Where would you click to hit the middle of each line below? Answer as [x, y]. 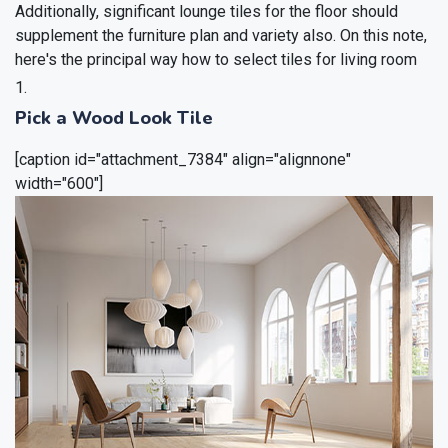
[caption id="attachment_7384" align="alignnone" [183, 160]
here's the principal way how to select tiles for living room [216, 60]
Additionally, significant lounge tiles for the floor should [206, 12]
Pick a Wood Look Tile [114, 118]
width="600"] [59, 184]
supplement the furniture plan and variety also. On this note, [221, 36]
